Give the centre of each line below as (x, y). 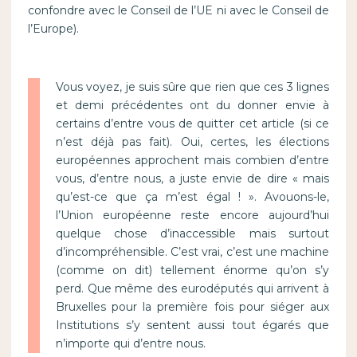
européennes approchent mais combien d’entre (192, 161)
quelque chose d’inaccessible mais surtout (192, 234)
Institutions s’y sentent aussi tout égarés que (192, 326)
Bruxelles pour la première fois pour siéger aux (192, 307)
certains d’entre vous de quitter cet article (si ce (192, 124)
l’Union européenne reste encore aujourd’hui (192, 216)
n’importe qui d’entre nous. (130, 344)
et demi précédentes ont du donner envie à (192, 106)
